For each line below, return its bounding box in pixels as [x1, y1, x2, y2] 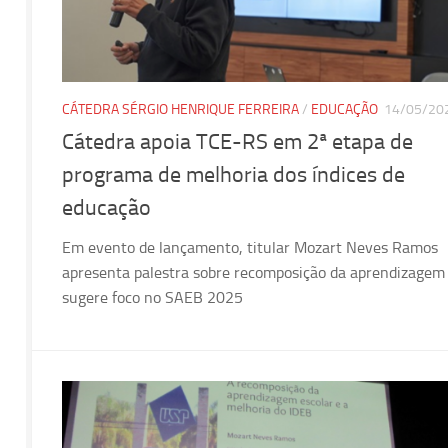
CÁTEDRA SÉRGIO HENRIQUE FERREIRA [62, 100, 299, 118]
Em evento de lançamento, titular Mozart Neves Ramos [62, 237, 438, 257]
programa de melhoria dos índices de [62, 161, 405, 188]
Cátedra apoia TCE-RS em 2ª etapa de [62, 128, 413, 155]
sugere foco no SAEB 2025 [62, 287, 243, 307]
